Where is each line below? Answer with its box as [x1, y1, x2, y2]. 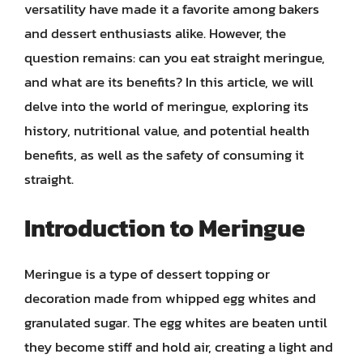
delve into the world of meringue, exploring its [24, 95, 309, 117]
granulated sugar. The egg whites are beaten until [24, 312, 327, 333]
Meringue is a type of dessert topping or [24, 263, 270, 284]
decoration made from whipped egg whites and [24, 288, 316, 309]
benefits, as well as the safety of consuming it [24, 143, 304, 165]
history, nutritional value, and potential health [24, 119, 310, 141]
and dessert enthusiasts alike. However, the [24, 22, 286, 44]
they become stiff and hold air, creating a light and [24, 336, 333, 357]
